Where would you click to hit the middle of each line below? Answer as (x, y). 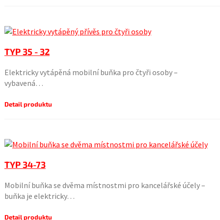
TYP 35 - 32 (27, 52)
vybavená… (24, 83)
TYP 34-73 (25, 165)
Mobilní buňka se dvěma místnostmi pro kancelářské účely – (105, 185)
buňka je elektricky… (39, 196)
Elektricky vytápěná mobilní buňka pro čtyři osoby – (91, 72)
